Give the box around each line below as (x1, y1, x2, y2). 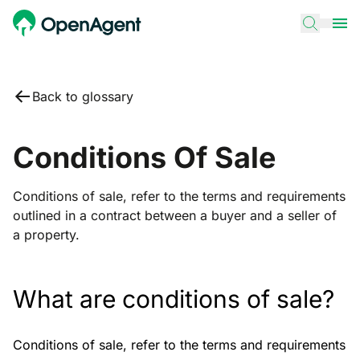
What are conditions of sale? (13, 284, 334, 313)
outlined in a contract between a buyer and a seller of (13, 207, 337, 223)
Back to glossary (32, 88, 133, 104)
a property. (13, 227, 80, 243)
